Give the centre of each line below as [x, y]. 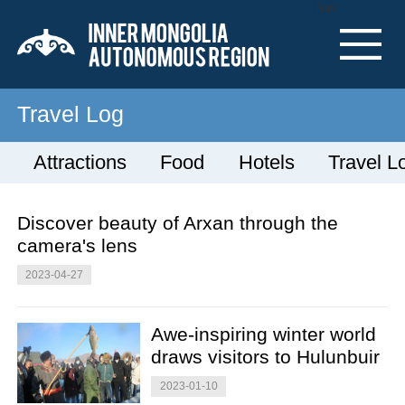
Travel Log [70, 115]
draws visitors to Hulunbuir [266, 356]
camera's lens [77, 245]
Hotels [266, 162]
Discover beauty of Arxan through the [177, 222]
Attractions [80, 162]
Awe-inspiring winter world [264, 334]
